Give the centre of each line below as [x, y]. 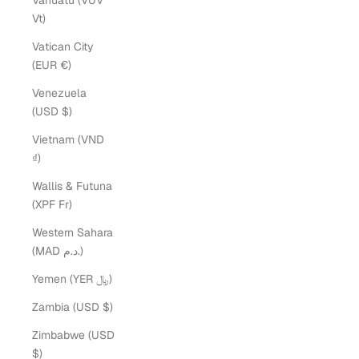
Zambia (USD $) [108, 307]
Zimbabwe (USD [73, 335]
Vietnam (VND [68, 139]
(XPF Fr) [65, 204]
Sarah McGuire [179, 294]
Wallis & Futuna [72, 186]
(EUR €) [66, 65]
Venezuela [59, 93]
